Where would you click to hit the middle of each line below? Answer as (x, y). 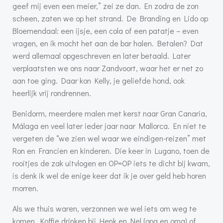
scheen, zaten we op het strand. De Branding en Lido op (110, 18)
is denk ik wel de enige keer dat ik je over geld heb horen (109, 176)
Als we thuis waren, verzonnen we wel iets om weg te (105, 209)
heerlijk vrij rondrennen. (52, 93)
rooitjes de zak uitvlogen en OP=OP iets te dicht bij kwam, (111, 163)
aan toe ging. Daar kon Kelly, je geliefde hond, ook (99, 81)
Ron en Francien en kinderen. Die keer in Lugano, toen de (111, 151)
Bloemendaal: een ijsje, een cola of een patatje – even (106, 31)
